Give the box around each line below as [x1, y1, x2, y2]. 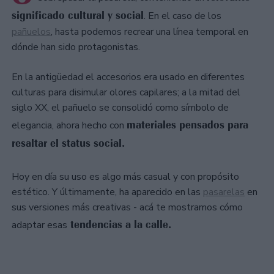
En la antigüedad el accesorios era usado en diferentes [12, 70, 245, 84]
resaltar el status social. [12, 136, 128, 150]
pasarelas [203, 185, 245, 199]
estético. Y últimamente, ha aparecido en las [12, 185, 203, 199]
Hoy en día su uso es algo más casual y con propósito [12, 169, 239, 183]
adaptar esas [12, 218, 67, 232]
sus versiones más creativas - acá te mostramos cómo [12, 200, 243, 214]
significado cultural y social [12, 8, 144, 22]
